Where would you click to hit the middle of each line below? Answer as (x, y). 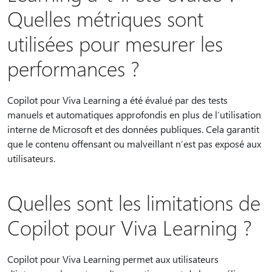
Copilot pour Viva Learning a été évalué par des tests (117, 100)
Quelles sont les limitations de (134, 202)
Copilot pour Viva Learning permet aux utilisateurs (113, 259)
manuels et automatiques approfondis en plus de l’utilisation (134, 114)
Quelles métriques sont (105, 18)
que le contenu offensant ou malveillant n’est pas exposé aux (134, 144)
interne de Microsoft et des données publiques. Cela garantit (133, 129)
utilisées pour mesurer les (115, 43)
